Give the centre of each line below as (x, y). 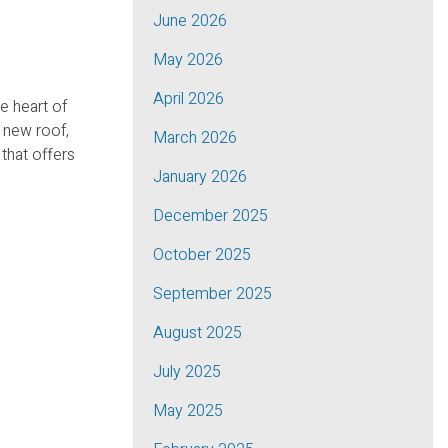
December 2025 (210, 216)
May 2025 (188, 411)
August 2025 (197, 333)
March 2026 (195, 138)
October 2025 (202, 255)
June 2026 (190, 21)
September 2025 (212, 294)
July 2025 (187, 372)
